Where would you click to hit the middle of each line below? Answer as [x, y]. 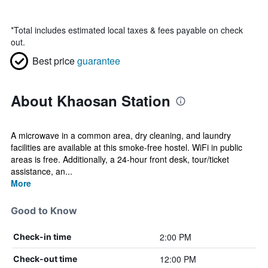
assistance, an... [42, 171]
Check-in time [42, 237]
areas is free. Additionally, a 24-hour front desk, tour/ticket [120, 159]
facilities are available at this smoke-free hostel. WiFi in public [127, 147]
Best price [54, 61]
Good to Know [44, 211]
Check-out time [45, 259]
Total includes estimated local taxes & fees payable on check [128, 30]
